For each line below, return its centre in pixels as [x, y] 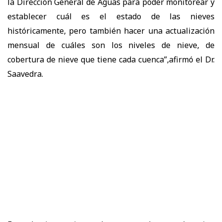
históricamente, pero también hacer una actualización [111, 30]
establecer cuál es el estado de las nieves [111, 16]
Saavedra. [25, 74]
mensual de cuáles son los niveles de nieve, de [111, 45]
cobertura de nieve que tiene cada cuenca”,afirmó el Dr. [111, 59]
